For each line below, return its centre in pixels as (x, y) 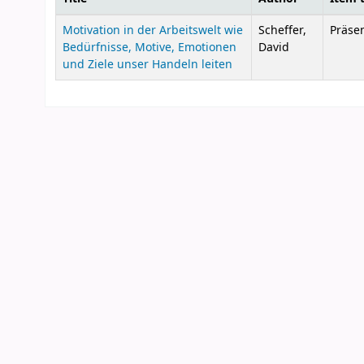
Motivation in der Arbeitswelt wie (153, 31)
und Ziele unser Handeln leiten (147, 65)
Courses (80, 24)
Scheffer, (282, 31)
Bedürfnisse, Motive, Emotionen (149, 48)
